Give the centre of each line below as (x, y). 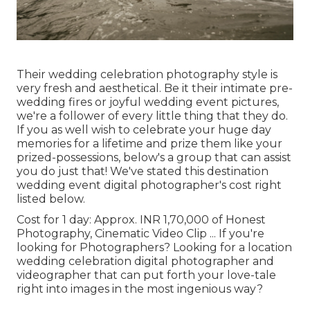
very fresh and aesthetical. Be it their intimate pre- (155, 88)
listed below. (51, 199)
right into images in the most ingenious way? (140, 289)
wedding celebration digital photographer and (145, 261)
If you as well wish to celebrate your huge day (144, 129)
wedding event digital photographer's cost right (149, 185)
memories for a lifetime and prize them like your (149, 143)
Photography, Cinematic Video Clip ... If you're (140, 233)
